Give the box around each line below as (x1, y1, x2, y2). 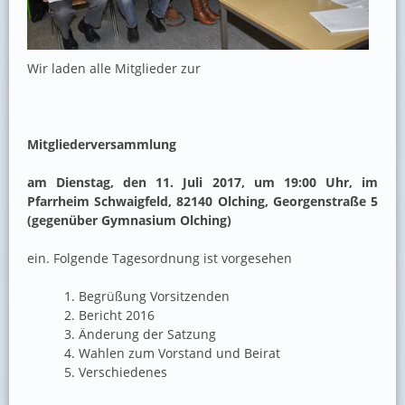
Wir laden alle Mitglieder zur (27, 60, 201, 78)
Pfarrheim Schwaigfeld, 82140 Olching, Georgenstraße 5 (27, 193, 378, 211)
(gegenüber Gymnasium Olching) (27, 212, 231, 230)
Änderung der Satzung (78, 325, 216, 344)
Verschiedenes (78, 363, 171, 381)
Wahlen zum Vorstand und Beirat (78, 344, 280, 363)
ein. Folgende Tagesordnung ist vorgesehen (27, 250, 296, 268)
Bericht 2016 (78, 306, 155, 325)
